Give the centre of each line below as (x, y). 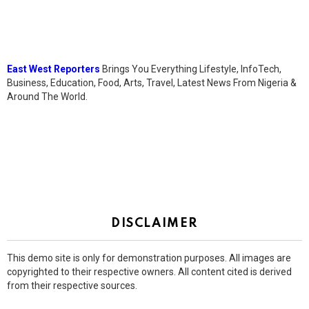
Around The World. (47, 97)
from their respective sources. (72, 286)
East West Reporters (53, 69)
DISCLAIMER (154, 224)
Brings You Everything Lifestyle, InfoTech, (191, 69)
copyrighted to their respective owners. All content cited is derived (149, 272)
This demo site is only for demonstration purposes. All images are (149, 258)
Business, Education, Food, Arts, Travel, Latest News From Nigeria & (152, 83)
